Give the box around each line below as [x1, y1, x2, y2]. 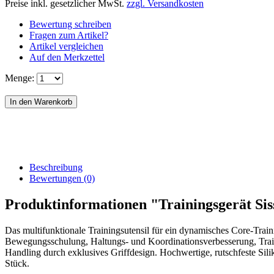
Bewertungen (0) [29, 172, 95, 183]
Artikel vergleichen [29, 40, 103, 51]
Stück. [5, 257, 29, 268]
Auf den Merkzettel [29, 51, 105, 62]
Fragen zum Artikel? [29, 29, 108, 40]
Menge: [5, 72, 34, 83]
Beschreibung [29, 161, 83, 172]
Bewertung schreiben [29, 18, 111, 29]
